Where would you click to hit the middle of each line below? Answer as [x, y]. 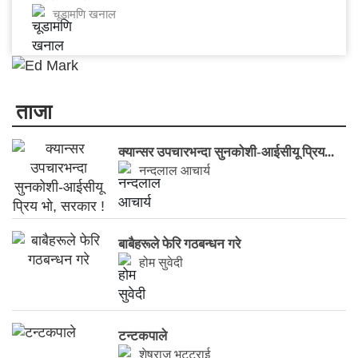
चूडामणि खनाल [84, 14]
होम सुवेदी [161, 263]
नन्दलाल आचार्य [175, 171]
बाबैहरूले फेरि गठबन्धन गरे [180, 245]
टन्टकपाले [143, 336]
